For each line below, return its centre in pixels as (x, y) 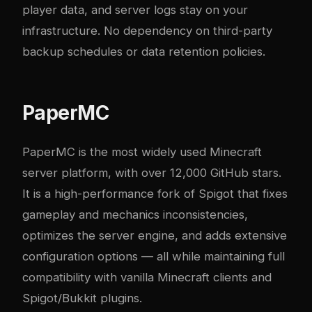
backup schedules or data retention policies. (144, 52)
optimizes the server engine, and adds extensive (155, 236)
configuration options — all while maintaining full (154, 257)
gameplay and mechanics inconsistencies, (135, 215)
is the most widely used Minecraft (169, 152)
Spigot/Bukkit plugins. (82, 298)
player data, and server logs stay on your (135, 10)
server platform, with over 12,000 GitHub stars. (152, 173)
